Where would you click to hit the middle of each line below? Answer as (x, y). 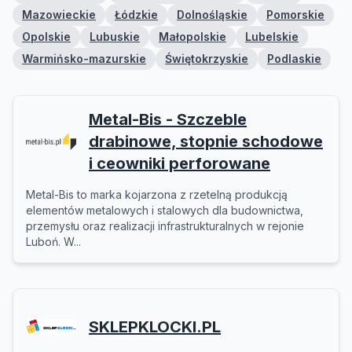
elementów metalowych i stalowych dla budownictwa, (165, 210)
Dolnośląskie (212, 15)
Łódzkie (136, 15)
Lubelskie (272, 37)
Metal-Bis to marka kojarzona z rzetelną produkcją (157, 194)
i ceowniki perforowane (180, 163)
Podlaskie (294, 59)
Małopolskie (192, 37)
